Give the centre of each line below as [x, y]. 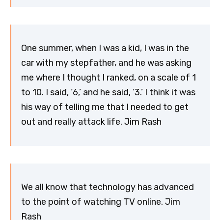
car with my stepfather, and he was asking [106, 63]
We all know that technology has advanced [108, 187]
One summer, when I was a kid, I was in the [105, 48]
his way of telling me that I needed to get [105, 107]
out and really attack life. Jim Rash [91, 122]
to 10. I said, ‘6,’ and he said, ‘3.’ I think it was [108, 93]
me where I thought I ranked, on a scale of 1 [109, 78]
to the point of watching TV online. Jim [101, 202]
